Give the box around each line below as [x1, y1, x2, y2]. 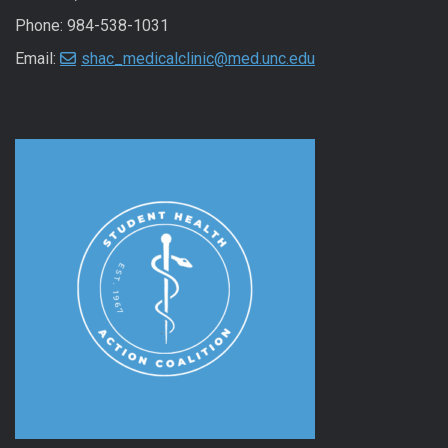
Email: [15, 49, 60, 69]
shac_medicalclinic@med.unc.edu [81, 49, 315, 69]
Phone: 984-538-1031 [15, 16, 169, 36]
